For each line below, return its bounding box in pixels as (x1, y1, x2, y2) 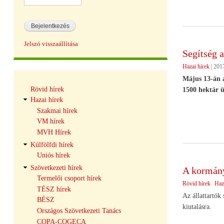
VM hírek (36, 117, 64, 125)
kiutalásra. (182, 202, 211, 210)
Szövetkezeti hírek (30, 163, 82, 171)
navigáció (24, 87, 54, 96)
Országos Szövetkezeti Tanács (36, 206, 121, 214)
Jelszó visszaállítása (24, 40, 78, 47)
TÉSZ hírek (36, 185, 71, 193)
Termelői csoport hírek (36, 174, 101, 182)
